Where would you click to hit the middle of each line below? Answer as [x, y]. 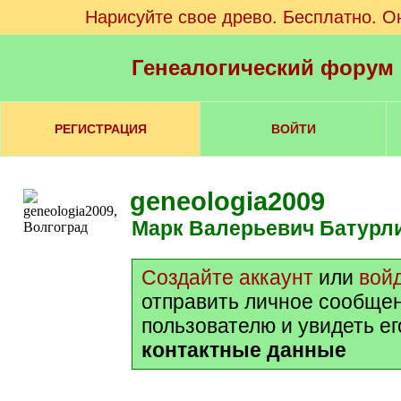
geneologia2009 [227, 201]
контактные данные [244, 350]
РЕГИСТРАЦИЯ [100, 129]
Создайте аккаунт [227, 277]
